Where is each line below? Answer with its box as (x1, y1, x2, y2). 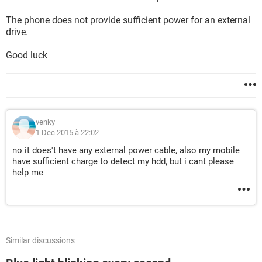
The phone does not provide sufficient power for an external (6, 15, 250, 26)
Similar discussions (6, 236, 75, 245)
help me (12, 167, 43, 178)
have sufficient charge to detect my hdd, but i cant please (12, 156, 234, 167)
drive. (6, 26, 28, 37)
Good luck (6, 50, 47, 61)
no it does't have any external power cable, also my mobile (12, 145, 240, 156)
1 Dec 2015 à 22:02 (36, 128, 99, 137)
